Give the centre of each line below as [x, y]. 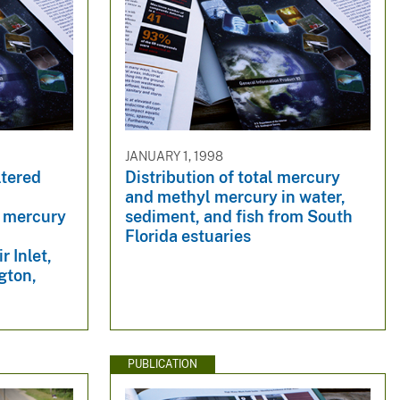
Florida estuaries [187, 237]
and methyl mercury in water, [235, 197]
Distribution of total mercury [232, 178]
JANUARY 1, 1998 [174, 156]
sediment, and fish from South [238, 217]
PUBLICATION [162, 364]
